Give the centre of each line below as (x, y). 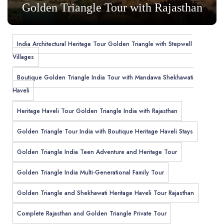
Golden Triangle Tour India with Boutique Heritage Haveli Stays (105, 132)
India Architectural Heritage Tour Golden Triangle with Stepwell (104, 44)
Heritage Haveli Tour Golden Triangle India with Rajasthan (97, 111)
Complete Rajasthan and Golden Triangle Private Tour (92, 214)
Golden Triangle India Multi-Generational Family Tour (90, 173)
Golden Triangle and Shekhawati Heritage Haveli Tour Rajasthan (105, 193)
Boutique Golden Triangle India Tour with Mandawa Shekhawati (105, 78)
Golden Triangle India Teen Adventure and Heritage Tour (97, 152)
